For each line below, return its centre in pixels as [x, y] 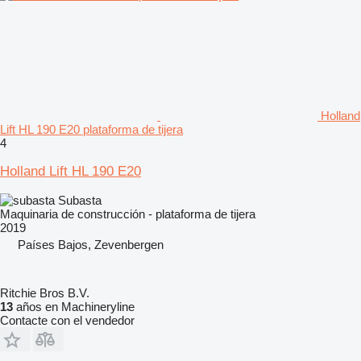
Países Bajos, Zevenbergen [91, 244]
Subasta [80, 200]
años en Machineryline [74, 306]
